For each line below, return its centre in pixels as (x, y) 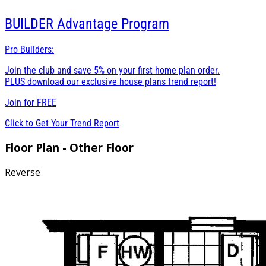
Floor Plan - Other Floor (69, 147)
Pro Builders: (29, 49)
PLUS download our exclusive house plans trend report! (110, 81)
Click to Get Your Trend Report (62, 123)
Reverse (23, 172)
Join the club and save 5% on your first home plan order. (112, 70)
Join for (21, 102)
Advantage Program (113, 24)
